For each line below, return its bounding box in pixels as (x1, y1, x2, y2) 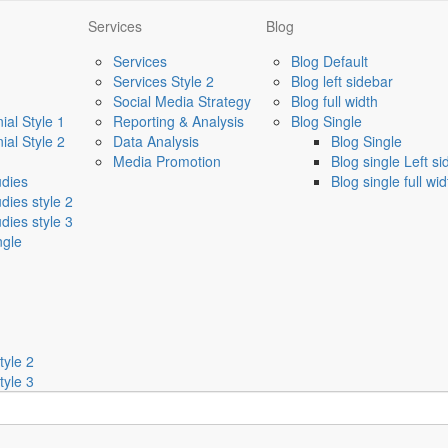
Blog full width (291, 91, 378, 111)
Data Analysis (113, 131, 199, 151)
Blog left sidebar (291, 71, 393, 91)
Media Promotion (113, 151, 221, 171)
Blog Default (291, 51, 368, 71)
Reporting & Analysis (113, 111, 244, 131)
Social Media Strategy (113, 91, 251, 111)
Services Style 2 (113, 71, 214, 91)
